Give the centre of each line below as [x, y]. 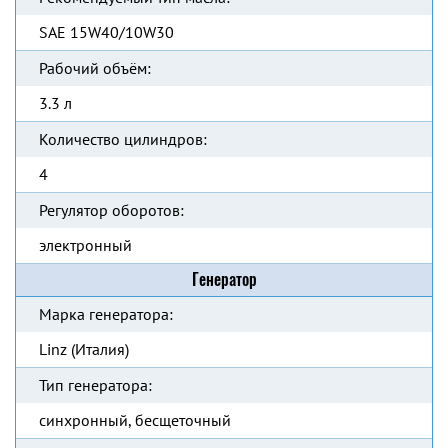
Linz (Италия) [84, 349]
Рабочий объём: [95, 68]
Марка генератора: [106, 314]
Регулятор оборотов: [111, 210]
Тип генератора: [95, 385]
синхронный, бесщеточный [135, 420]
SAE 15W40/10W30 [106, 32]
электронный [85, 245]
